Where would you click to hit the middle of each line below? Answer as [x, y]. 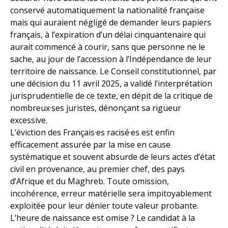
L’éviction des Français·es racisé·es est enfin [92, 133]
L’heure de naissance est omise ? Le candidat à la [103, 218]
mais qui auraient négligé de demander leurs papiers [111, 23]
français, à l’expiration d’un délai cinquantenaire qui [108, 35]
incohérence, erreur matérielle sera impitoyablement [111, 194]
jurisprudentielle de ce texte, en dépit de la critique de [111, 96]
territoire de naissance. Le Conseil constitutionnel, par [113, 72]
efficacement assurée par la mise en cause [90, 145]
